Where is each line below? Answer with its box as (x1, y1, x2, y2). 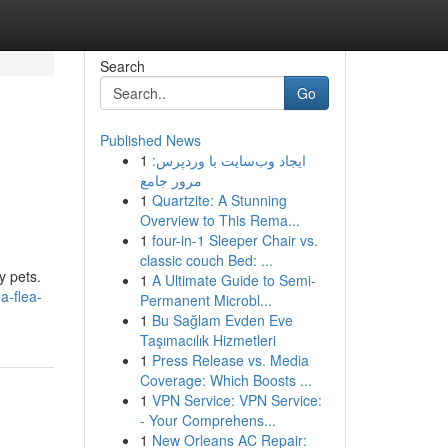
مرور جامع (139, 170, 202, 190)
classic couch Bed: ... (139, 250, 273, 270)
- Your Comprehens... (139, 410, 276, 430)
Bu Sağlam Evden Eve (151, 310, 293, 330)
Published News (99, 130, 201, 150)
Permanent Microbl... (139, 290, 272, 310)
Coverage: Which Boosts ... (139, 370, 312, 390)
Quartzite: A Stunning (151, 190, 287, 210)
